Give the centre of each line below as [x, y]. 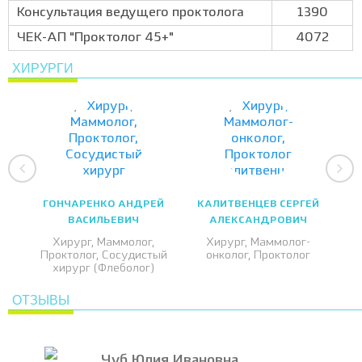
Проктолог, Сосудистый [103, 255]
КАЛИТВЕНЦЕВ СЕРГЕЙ [259, 204]
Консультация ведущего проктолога [130, 13]
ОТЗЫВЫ [41, 300]
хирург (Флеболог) [103, 268]
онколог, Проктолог [259, 255]
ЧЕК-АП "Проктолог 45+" [95, 38]
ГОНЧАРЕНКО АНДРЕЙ [104, 204]
